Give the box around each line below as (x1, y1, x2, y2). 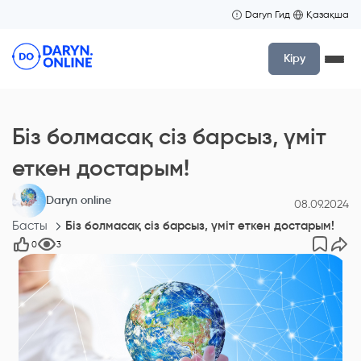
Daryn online (46, 193, 111, 207)
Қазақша (306, 8, 349, 20)
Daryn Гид (245, 8, 290, 20)
